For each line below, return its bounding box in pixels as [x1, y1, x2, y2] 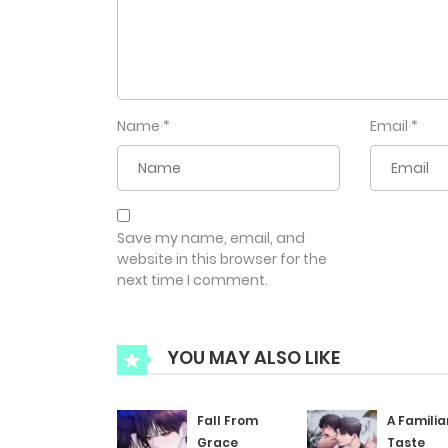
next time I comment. [117, 270, 268, 291]
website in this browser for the [117, 249, 327, 270]
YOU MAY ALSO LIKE [163, 345, 340, 371]
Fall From [197, 412, 258, 430]
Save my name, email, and [117, 228, 305, 249]
